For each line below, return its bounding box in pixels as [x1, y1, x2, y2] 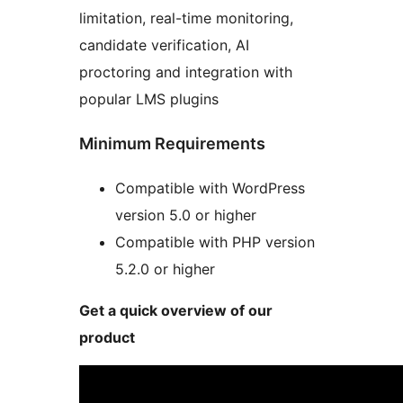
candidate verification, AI [79, 36, 249, 55]
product [79, 328, 135, 347]
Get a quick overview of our [79, 301, 273, 320]
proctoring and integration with [79, 63, 292, 82]
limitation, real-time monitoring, [79, 9, 293, 28]
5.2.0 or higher [115, 260, 215, 279]
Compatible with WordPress [115, 179, 305, 198]
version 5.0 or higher [115, 206, 256, 225]
